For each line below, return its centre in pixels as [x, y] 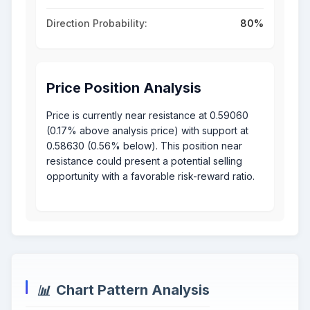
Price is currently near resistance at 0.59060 [147, 116]
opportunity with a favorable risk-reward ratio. [151, 176]
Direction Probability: [97, 24]
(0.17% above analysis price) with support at [147, 131]
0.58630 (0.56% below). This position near [144, 146]
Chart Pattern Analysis [133, 290]
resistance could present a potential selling [144, 161]
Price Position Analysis [124, 88]
